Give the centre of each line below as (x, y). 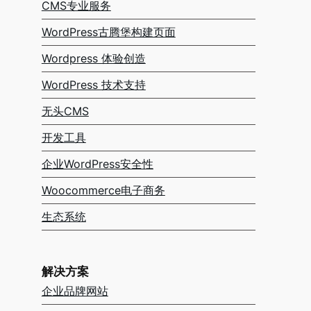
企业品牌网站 (75, 291)
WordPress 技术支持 (93, 85)
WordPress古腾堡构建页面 (108, 32)
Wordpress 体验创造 (93, 59)
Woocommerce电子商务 (103, 191)
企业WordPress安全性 (97, 164)
